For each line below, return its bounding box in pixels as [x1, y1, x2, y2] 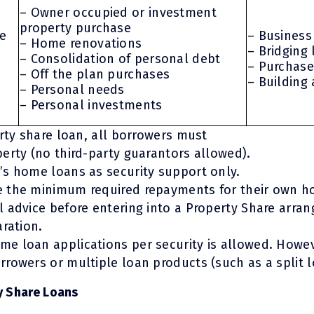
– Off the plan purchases [19, 66, 170, 82]
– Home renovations [19, 35, 142, 51]
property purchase [19, 20, 132, 36]
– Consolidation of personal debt [19, 50, 221, 67]
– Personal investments [19, 97, 163, 113]
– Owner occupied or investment [19, 4, 217, 20]
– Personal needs [19, 81, 125, 97]
